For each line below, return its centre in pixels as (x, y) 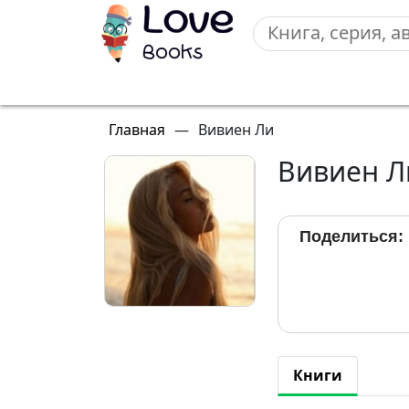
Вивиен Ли (236, 130)
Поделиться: (351, 236)
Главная (137, 130)
